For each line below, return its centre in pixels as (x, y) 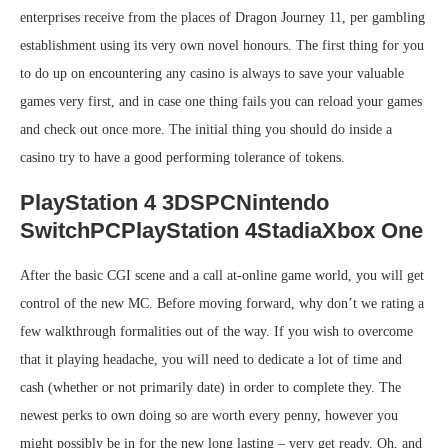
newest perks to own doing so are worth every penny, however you (209, 415)
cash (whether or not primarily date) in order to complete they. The (210, 387)
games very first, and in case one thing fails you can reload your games (221, 101)
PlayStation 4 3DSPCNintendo (174, 202)
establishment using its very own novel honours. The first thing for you (222, 45)
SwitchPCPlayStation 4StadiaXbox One (221, 230)
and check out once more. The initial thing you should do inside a (206, 129)
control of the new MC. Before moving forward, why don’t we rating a (222, 303)
